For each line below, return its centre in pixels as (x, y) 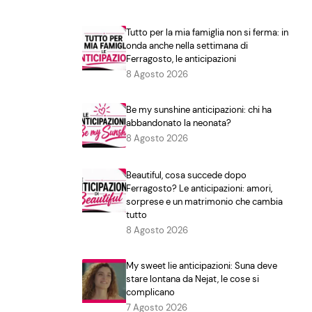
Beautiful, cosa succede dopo (187, 175)
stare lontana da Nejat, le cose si (193, 279)
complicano (151, 292)
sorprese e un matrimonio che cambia (205, 201)
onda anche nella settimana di (187, 46)
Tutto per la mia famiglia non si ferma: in (208, 33)
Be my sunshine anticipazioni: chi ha (199, 110)
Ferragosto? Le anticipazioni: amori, (200, 188)
